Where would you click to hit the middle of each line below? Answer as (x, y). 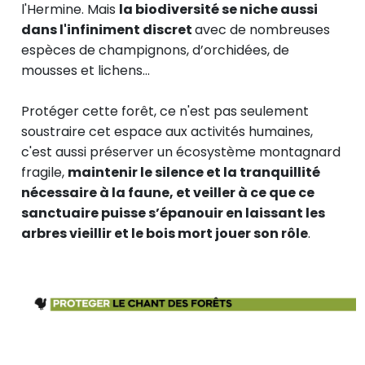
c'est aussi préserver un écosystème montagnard (181, 152)
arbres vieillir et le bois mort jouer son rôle (165, 234)
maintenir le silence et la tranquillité (194, 173)
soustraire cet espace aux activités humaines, (167, 132)
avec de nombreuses (262, 30)
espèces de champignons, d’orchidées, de (155, 51)
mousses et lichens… (86, 71)
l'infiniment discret (127, 30)
